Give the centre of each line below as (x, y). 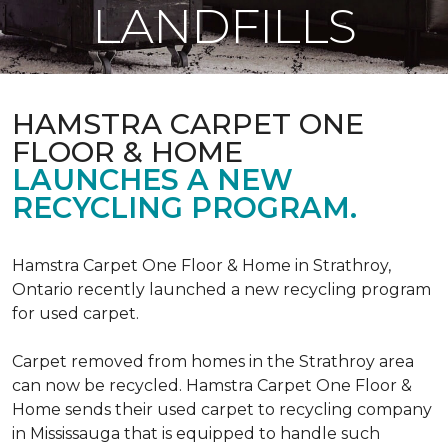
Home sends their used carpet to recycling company (222, 409)
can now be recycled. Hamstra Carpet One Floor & (212, 385)
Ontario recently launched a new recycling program (221, 289)
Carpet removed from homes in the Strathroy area (213, 361)
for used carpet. (75, 313)
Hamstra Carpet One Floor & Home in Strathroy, (201, 265)
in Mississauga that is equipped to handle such (196, 433)
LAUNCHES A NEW (152, 179)
